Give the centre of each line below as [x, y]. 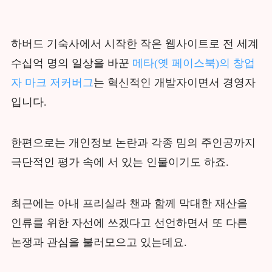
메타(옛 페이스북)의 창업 [193, 63]
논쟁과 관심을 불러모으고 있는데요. [99, 243]
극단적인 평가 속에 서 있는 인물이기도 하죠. [120, 162]
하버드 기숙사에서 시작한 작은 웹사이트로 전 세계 [134, 43]
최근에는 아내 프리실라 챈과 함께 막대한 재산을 [129, 204]
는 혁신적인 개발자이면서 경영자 [174, 82]
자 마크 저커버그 [52, 82]
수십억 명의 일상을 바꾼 [71, 63]
